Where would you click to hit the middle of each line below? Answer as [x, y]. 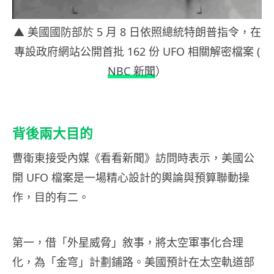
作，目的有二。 [51, 197]
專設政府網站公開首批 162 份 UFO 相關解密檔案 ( [137, 52]
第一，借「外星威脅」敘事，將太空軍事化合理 [128, 243]
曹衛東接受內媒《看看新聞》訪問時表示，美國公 [133, 158]
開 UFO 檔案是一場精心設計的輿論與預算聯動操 [131, 178]
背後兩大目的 [53, 134]
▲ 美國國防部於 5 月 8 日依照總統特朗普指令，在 [137, 32]
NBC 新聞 [131, 71]
